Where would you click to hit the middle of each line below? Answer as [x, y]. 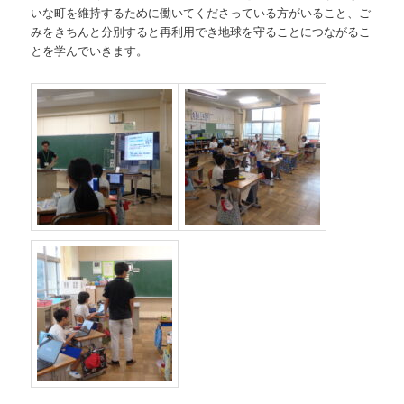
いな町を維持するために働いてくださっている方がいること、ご [201, 12]
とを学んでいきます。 [90, 50]
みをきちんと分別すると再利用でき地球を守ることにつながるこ [201, 31]
